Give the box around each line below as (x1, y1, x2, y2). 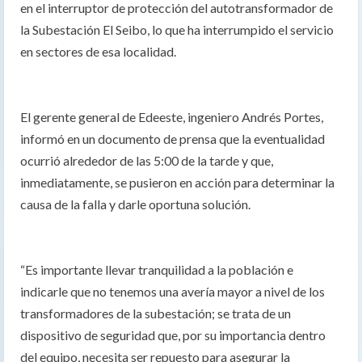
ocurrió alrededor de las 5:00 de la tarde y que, (20, 153, 273, 169)
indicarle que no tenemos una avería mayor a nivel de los (20, 284, 325, 300)
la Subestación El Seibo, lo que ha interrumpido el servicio (20, 22, 334, 38)
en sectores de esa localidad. (20, 44, 176, 60)
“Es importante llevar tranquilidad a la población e (20, 262, 293, 278)
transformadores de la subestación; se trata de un (20, 305, 291, 322)
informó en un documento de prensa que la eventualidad (20, 131, 325, 147)
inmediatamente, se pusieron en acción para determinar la (20, 175, 335, 191)
